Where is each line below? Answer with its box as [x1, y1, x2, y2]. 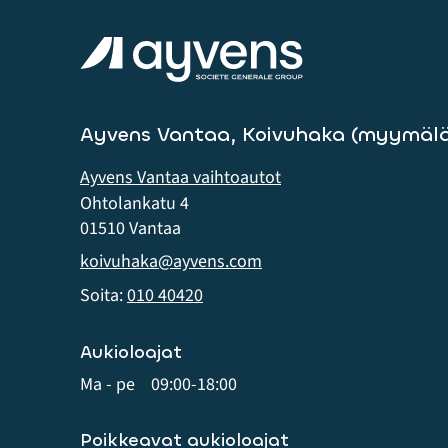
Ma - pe [80, 372, 135, 398]
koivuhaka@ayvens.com [80, 249, 262, 275]
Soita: [80, 283, 127, 309]
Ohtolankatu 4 [80, 191, 189, 217]
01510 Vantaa [80, 216, 181, 242]
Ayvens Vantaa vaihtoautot [80, 165, 281, 191]
